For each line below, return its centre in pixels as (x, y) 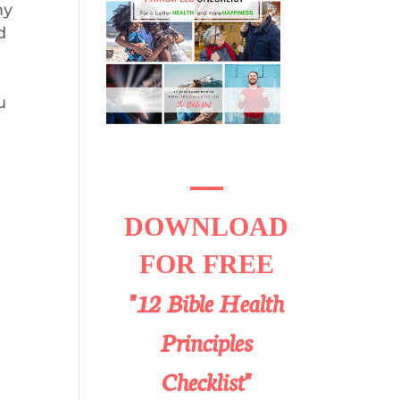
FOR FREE (206, 264)
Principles (207, 341)
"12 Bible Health (206, 302)
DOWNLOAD (207, 226)
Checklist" (206, 380)
